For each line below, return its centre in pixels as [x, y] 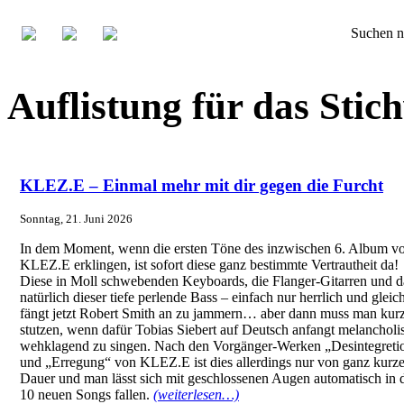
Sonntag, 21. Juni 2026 [76, 219]
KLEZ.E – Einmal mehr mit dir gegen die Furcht [202, 185]
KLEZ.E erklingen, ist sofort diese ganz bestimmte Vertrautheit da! [209, 265]
